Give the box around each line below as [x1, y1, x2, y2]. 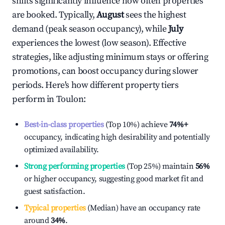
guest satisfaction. [24, 186, 85, 196]
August [96, 9, 124, 21]
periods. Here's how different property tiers [12, 79, 179, 91]
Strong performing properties [24, 161, 125, 171]
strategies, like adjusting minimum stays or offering [12, 51, 208, 63]
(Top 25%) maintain [125, 161, 194, 171]
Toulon [56, 93, 84, 105]
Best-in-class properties [24, 120, 104, 130]
